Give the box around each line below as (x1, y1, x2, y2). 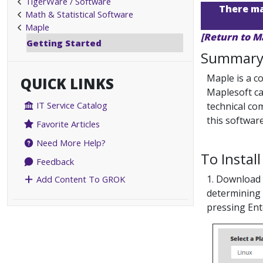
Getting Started (26, 37, 102, 49)
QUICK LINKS (21, 74, 114, 93)
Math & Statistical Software (25, 8, 133, 20)
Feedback (34, 156, 75, 168)
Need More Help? (34, 137, 106, 149)
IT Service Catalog (34, 99, 108, 112)
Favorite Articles (34, 118, 100, 130)
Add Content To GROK (34, 173, 126, 186)
